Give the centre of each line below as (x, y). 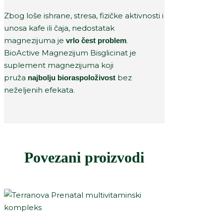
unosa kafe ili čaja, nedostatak (59, 28)
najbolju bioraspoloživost (72, 77)
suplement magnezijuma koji (59, 65)
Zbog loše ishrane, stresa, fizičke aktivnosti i (84, 15)
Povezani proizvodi (84, 157)
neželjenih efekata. (39, 90)
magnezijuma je (35, 40)
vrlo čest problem (96, 40)
